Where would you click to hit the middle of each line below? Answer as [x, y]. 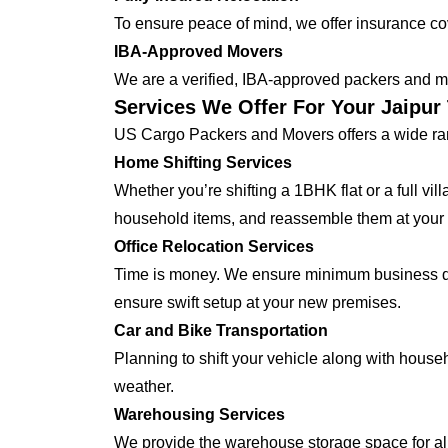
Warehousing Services [199, 414]
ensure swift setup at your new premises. [257, 302]
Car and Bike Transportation [221, 330]
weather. [144, 386]
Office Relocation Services [214, 246]
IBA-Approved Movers [198, 51]
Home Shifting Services [203, 162]
